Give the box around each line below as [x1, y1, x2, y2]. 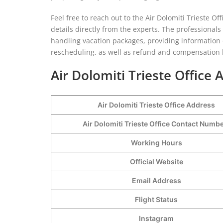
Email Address [131, 176, 181, 185]
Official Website [129, 157, 183, 166]
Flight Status [135, 195, 178, 204]
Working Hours [130, 138, 182, 147]
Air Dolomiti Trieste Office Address [98, 100, 215, 109]
